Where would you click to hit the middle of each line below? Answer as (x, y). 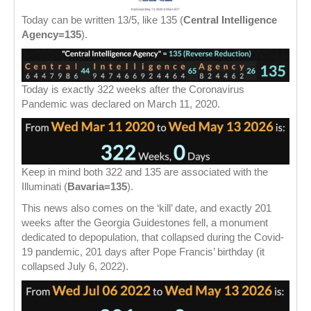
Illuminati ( (44, 187)
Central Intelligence (230, 20)
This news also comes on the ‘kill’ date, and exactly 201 (146, 208)
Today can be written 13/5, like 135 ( (102, 20)
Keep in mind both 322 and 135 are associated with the (145, 172)
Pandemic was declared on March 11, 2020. (121, 104)
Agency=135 (51, 35)
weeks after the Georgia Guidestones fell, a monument (145, 223)
